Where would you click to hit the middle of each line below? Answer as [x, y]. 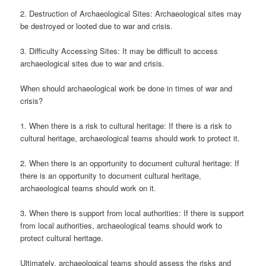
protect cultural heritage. [62, 238]
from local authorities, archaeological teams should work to [121, 226]
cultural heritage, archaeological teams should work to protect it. [130, 138]
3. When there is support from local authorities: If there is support [132, 213]
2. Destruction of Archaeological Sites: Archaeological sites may [131, 13]
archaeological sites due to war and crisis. [93, 63]
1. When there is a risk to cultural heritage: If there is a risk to [126, 126]
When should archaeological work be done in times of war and [126, 88]
